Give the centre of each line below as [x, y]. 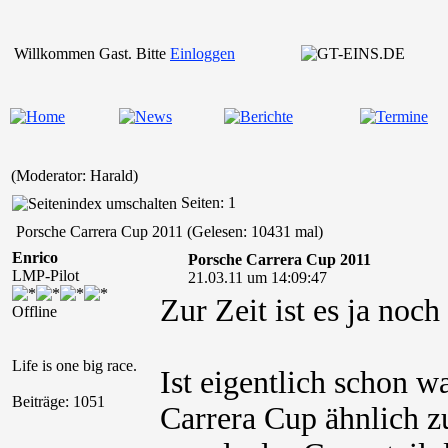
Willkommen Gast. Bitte [92, 53]
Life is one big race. [74, 365]
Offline [34, 311]
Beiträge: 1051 [58, 401]
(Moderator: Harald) [74, 175]
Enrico [35, 257]
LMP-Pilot [45, 275]
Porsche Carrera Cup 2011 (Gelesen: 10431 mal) [167, 231]
